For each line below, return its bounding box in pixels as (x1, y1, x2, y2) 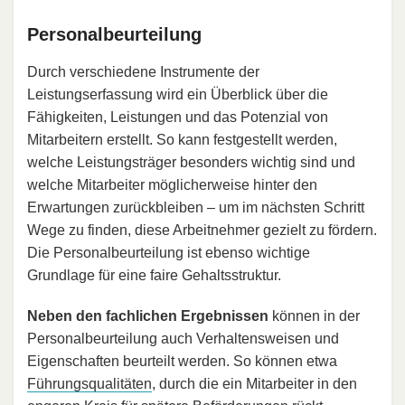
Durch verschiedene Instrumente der (27, 64, 259, 80)
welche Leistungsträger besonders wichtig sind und (27, 155, 355, 171)
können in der (268, 308, 360, 325)
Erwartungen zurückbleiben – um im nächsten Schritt (27, 200, 364, 216)
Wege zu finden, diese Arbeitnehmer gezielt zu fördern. (27, 222, 377, 239)
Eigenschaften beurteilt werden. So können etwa (27, 353, 337, 370)
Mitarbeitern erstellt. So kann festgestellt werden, (27, 132, 337, 148)
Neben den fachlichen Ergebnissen (27, 308, 268, 325)
